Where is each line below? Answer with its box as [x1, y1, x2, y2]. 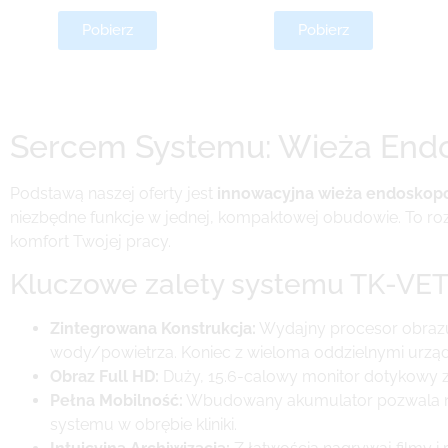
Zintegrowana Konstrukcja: [50, 319, 256, 339]
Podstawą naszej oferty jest [10, 183, 217, 203]
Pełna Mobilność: [50, 391, 183, 411]
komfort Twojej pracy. [10, 231, 171, 251]
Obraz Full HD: [50, 367, 159, 387]
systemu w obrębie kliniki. [50, 415, 237, 435]
